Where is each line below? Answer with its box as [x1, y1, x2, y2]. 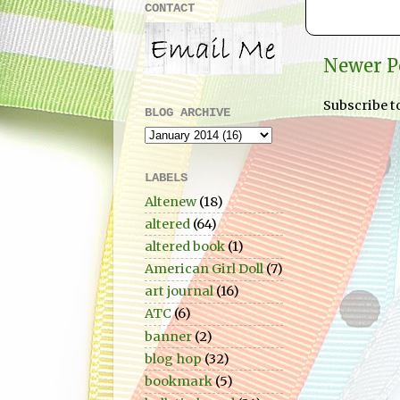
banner [145, 328, 192, 345]
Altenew [145, 193, 196, 210]
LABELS [145, 170, 187, 185]
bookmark [145, 373, 212, 390]
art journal [145, 283, 213, 300]
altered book [145, 237, 225, 254]
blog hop [145, 350, 202, 367]
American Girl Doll [145, 261, 263, 278]
